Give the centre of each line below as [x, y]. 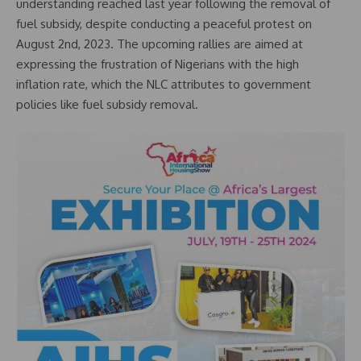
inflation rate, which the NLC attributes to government [164, 84]
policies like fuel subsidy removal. [107, 104]
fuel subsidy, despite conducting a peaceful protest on [164, 23]
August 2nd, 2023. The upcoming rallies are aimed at [160, 44]
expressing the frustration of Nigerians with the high [158, 64]
